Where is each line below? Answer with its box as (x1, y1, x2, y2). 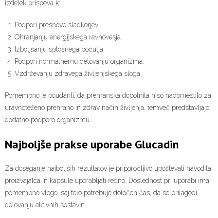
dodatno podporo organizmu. (5, 115, 91, 124)
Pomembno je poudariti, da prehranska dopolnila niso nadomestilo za (5, 91, 211, 99)
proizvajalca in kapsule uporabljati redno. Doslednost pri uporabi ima (5, 176, 209, 184)
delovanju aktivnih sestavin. (5, 200, 86, 209)
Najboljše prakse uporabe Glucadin (5, 136, 179, 152)
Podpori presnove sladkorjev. (15, 20, 99, 29)
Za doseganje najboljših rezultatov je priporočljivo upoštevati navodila (5, 164, 211, 172)
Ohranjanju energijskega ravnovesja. (15, 33, 122, 41)
